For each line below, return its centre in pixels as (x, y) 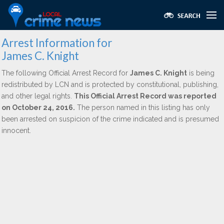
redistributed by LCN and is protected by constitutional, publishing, (110, 84)
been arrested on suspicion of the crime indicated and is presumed (110, 119)
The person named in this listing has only (142, 107)
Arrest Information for (57, 43)
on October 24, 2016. (38, 107)
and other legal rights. (38, 96)
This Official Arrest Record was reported (145, 96)
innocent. (16, 130)
